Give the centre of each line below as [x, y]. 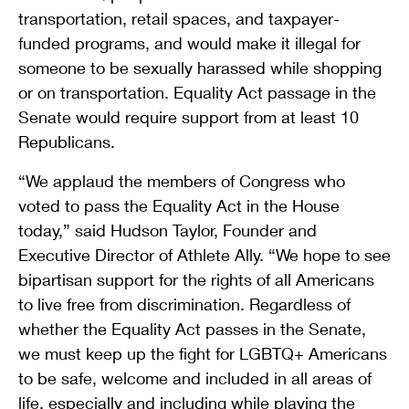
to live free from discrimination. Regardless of [184, 304]
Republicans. [67, 141]
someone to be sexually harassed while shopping [200, 67]
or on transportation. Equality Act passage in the [197, 92]
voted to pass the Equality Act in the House [179, 205]
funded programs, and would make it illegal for [189, 42]
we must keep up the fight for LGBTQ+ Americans [203, 353]
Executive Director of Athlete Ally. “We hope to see [204, 254]
